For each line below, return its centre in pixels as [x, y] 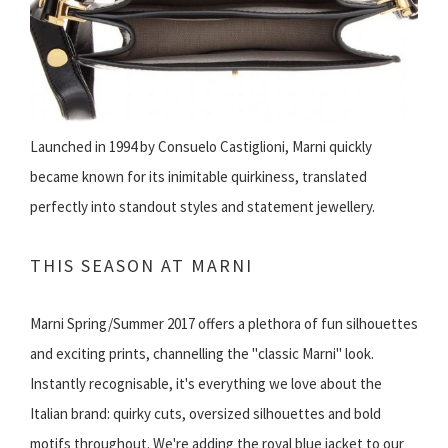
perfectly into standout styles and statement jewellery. [202, 207]
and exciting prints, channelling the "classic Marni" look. [202, 354]
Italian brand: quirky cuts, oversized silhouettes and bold [205, 414]
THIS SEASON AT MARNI [141, 266]
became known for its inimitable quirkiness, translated [198, 177]
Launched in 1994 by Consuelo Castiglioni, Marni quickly [201, 147]
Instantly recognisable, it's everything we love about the [206, 384]
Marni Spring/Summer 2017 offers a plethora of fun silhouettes [224, 324]
